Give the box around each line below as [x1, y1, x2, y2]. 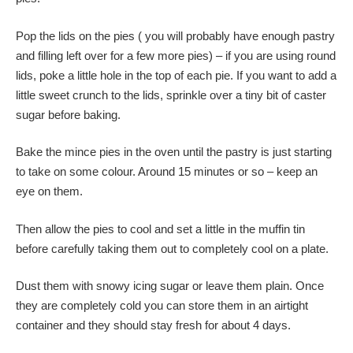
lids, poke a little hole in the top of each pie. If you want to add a [16, 68, 336, 82]
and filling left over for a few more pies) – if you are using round [16, 48, 336, 62]
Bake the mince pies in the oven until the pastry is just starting [16, 145, 332, 158]
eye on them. [16, 184, 83, 198]
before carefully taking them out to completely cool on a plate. [16, 241, 329, 255]
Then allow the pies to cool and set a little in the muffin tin [16, 221, 305, 236]
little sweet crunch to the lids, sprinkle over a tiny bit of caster [16, 87, 326, 102]
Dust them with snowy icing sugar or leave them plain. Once [16, 279, 324, 292]
